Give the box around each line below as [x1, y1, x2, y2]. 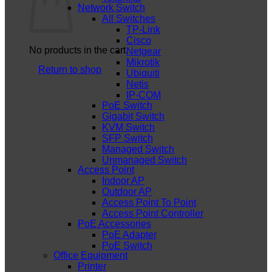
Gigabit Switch [102, 110, 165, 121]
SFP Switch [102, 132, 153, 143]
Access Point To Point [102, 197, 196, 208]
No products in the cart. [29, 44, 128, 55]
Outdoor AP [102, 186, 152, 197]
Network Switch [78, 2, 145, 13]
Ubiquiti [126, 68, 160, 79]
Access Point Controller [102, 208, 203, 219]
